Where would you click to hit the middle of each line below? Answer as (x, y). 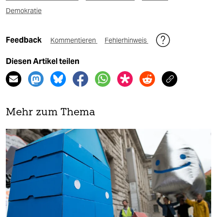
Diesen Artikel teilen (43, 62)
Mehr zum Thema (51, 113)
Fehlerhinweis (126, 40)
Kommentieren (74, 40)
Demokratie (24, 11)
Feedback (24, 40)
